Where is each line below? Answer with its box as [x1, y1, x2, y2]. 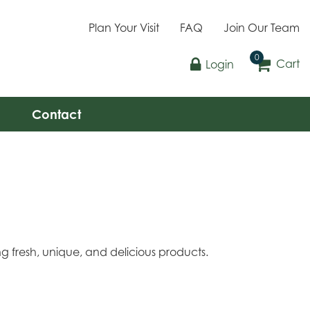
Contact [31, 107, 81, 122]
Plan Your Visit [89, 21, 159, 35]
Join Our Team [224, 21, 300, 35]
